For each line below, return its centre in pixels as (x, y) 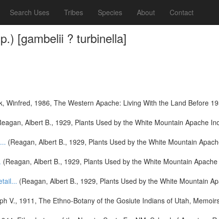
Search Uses (30, 12)
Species (110, 12)
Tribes (74, 12)
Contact (182, 12)
